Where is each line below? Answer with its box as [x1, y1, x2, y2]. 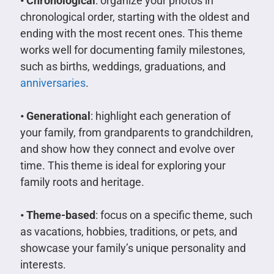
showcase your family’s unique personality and [20, 242, 246, 255]
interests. [20, 258, 66, 272]
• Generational [20, 109, 91, 123]
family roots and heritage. [20, 176, 144, 189]
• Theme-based [20, 209, 95, 222]
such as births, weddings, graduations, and [20, 60, 226, 73]
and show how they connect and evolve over [20, 143, 235, 156]
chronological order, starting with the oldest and [20, 10, 250, 24]
